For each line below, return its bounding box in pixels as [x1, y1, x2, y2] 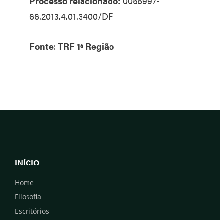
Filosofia [15, 192, 41, 201]
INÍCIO [15, 156, 39, 168]
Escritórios [15, 206, 49, 216]
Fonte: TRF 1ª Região [29, 39, 114, 52]
